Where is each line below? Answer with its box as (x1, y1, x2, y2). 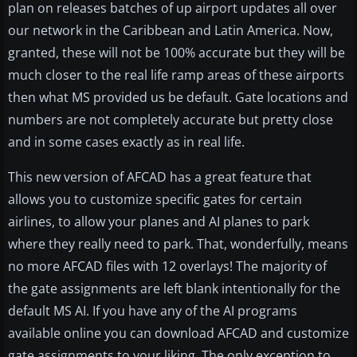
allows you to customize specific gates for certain (8, 190, 302, 209)
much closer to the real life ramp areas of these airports (8, 66, 344, 84)
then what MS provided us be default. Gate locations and (8, 88, 348, 107)
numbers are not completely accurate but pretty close (8, 111, 333, 129)
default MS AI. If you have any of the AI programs (8, 302, 297, 320)
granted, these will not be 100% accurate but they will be (8, 44, 345, 62)
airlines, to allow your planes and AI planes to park (8, 213, 309, 231)
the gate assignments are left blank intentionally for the (8, 280, 340, 298)
